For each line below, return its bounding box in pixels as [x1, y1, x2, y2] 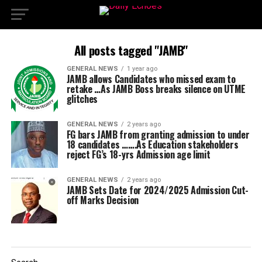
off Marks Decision [66, 193, 139, 207]
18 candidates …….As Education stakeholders [66, 137, 239, 151]
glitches [66, 92, 98, 106]
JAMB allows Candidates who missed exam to [66, 72, 236, 86]
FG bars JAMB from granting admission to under [66, 127, 250, 142]
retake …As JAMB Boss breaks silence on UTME [66, 82, 246, 96]
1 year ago [126, 65, 157, 73]
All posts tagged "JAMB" [74, 41, 188, 59]
